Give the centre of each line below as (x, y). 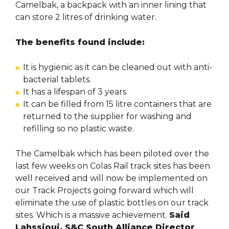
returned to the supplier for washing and (107, 117)
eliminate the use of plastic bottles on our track (112, 203)
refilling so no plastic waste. (78, 129)
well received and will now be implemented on (111, 178)
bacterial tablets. (57, 80)
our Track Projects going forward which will (105, 191)
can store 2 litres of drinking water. (86, 17)
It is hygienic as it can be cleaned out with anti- (118, 67)
